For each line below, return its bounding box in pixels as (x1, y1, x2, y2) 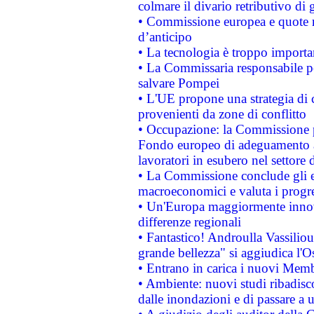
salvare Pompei (137, 76, 219, 90)
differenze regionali (137, 214, 241, 229)
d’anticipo (137, 29, 192, 44)
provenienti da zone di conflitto (137, 107, 306, 121)
